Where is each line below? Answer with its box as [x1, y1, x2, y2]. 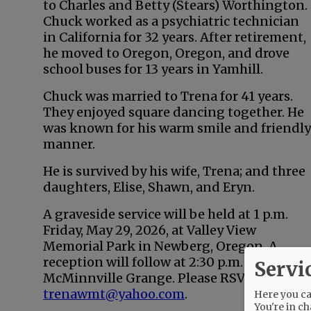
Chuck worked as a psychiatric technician [43, 13, 299, 29]
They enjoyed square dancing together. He [43, 104, 304, 120]
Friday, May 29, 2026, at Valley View [43, 222, 256, 238]
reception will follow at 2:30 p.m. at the [43, 254, 282, 270]
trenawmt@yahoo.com [43, 286, 185, 302]
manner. [43, 136, 95, 152]
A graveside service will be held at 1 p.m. [43, 206, 288, 222]
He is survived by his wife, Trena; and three [43, 163, 305, 179]
